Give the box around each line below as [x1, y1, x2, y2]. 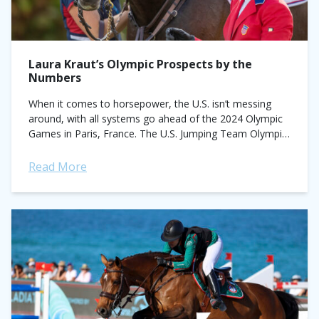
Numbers [28, 70, 81, 85]
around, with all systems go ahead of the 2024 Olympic [28, 112, 283, 125]
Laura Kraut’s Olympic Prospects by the [28, 56, 252, 72]
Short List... [28, 142, 79, 155]
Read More [28, 159, 87, 174]
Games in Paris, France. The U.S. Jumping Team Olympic [28, 127, 287, 140]
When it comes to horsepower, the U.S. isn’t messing [28, 97, 271, 110]
